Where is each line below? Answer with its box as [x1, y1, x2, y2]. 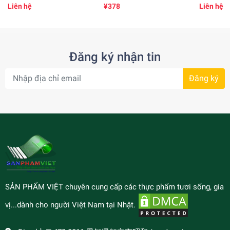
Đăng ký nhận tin [69, 49, 161, 64]
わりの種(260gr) [8, 6, 61, 15]
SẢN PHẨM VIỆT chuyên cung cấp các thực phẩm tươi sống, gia [5, 182, 224, 191]
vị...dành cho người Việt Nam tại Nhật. [5, 200, 138, 209]
